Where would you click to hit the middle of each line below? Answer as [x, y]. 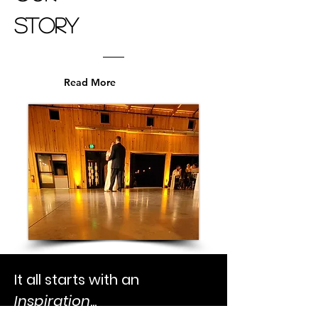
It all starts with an [77, 280]
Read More [90, 82]
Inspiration [52, 301]
